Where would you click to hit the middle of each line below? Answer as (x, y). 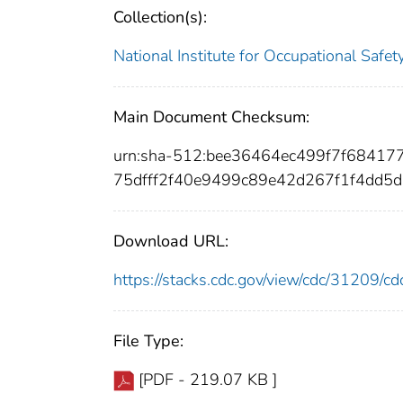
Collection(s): (160, 18)
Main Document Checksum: (211, 117)
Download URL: (171, 242)
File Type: (148, 341)
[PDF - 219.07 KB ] (208, 380)
